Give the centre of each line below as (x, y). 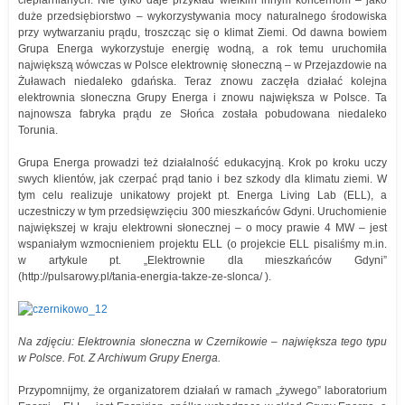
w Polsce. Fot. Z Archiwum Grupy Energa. (119, 358)
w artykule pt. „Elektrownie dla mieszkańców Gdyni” (202, 260)
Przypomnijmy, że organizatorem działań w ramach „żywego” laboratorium (202, 391)
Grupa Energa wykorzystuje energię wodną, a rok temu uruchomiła (202, 49)
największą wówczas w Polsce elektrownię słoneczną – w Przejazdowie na (202, 65)
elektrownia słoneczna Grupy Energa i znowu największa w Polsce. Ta (202, 98)
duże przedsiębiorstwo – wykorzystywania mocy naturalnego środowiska (202, 16)
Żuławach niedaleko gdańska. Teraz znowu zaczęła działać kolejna (202, 81)
